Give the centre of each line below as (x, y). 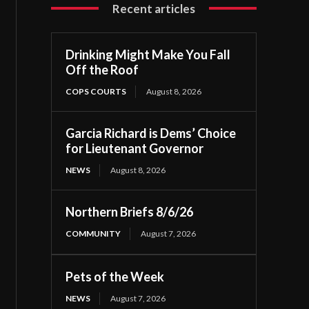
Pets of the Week (115, 276)
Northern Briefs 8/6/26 (130, 211)
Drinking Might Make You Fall (148, 54)
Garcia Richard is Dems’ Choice (151, 133)
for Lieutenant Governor (135, 148)
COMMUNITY (93, 233)
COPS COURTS (96, 91)
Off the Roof (102, 69)
